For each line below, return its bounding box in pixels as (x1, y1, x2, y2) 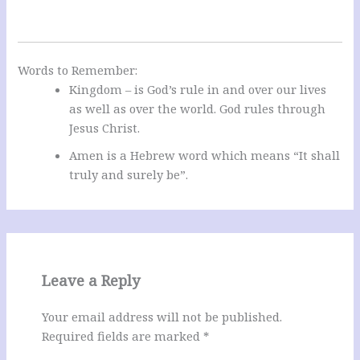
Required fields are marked (41, 328, 203, 345)
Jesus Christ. (69, 120, 141, 137)
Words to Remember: (18, 62, 138, 79)
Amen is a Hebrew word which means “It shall (69, 147, 341, 164)
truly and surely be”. (69, 166, 189, 183)
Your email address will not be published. (41, 309, 282, 325)
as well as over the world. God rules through (69, 100, 326, 117)
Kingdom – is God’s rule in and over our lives (69, 81, 327, 98)
